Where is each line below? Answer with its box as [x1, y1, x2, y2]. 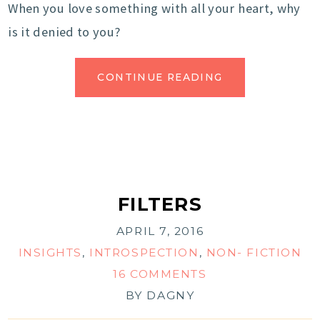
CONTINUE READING [97, 71, 223, 84]
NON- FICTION [206, 246, 302, 260]
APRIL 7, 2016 [116, 224, 204, 239]
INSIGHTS [18, 246, 83, 260]
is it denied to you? [8, 24, 121, 41]
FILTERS [117, 193, 203, 216]
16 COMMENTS [113, 267, 207, 281]
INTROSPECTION [89, 246, 199, 260]
